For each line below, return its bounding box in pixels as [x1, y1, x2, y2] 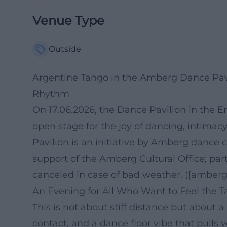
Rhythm [32, 88, 69, 99]
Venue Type [32, 13, 104, 28]
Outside [49, 44, 81, 54]
